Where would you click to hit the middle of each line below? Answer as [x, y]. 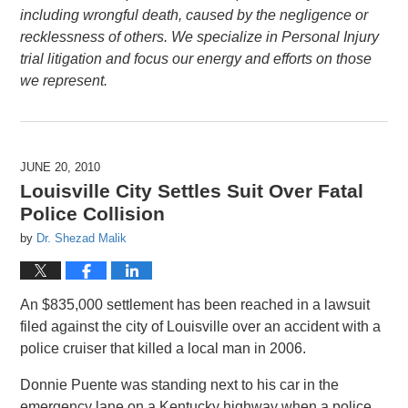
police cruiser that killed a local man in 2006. [163, 349]
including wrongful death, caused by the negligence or [194, 15]
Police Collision [93, 214]
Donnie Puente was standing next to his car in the [180, 385]
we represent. [64, 81]
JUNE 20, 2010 [61, 168]
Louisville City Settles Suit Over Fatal [192, 191]
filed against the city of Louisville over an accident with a [201, 327]
